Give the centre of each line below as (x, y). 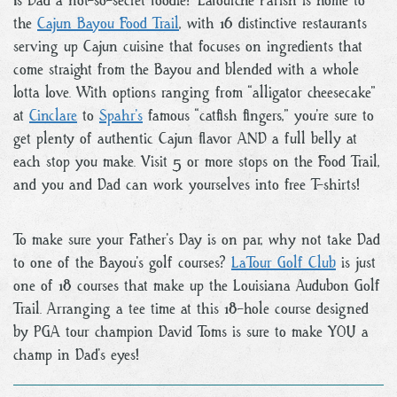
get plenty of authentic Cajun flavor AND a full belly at (185, 138)
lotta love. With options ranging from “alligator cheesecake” (195, 92)
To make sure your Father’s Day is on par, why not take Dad (197, 239)
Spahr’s (121, 115)
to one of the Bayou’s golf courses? (122, 262)
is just (356, 262)
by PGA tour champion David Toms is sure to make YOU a (191, 331)
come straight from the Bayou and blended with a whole (186, 69)
